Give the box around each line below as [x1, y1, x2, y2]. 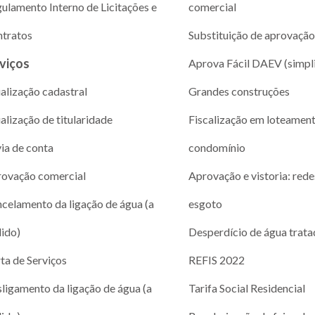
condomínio [188, 140, 245, 154]
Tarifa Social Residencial [188, 281, 305, 295]
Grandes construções [188, 84, 290, 98]
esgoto [188, 196, 222, 210]
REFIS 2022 [188, 252, 245, 266]
